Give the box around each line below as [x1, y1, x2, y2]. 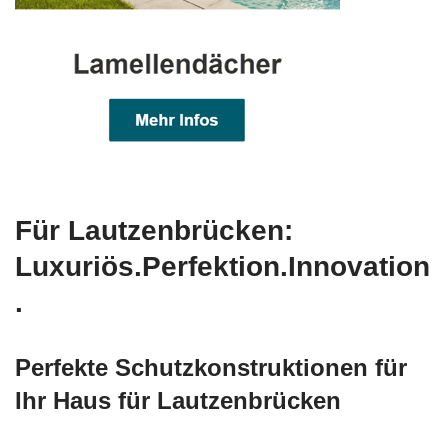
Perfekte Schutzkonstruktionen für [15, 354, 407, 382]
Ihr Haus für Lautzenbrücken [15, 387, 341, 415]
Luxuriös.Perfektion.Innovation [15, 251, 430, 283]
